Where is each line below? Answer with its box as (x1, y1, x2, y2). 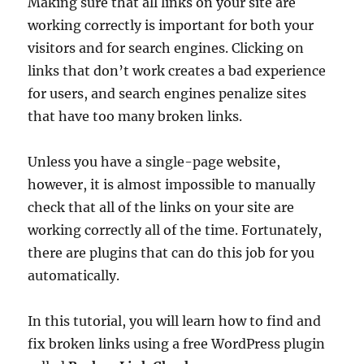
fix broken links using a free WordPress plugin (28, 335, 326, 352)
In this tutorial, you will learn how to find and (28, 312, 322, 329)
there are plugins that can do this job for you (28, 244, 315, 261)
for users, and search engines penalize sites (28, 84, 307, 102)
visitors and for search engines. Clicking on (28, 39, 305, 56)
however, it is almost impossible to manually (28, 175, 316, 193)
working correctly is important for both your (28, 16, 314, 33)
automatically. (28, 266, 120, 284)
